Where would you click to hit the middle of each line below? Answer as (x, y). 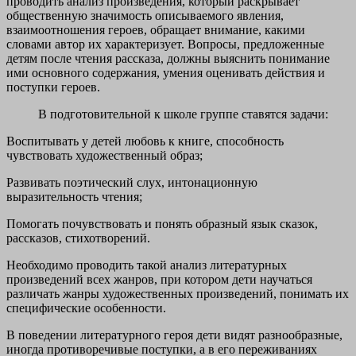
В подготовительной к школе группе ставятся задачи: (183, 114)
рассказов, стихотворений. (78, 238)
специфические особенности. (86, 308)
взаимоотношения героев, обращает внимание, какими (156, 30)
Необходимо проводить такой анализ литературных (147, 265)
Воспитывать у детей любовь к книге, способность (145, 141)
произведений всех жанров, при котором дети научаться (159, 280)
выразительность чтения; (74, 197)
